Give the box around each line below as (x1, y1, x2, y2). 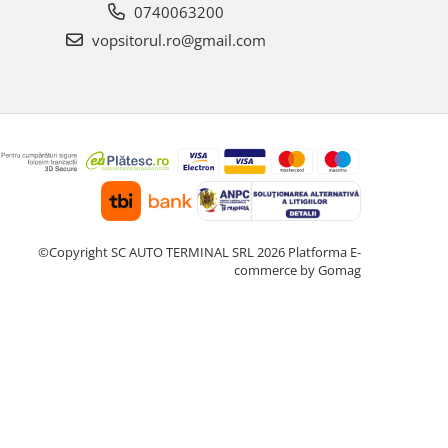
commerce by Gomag (234, 260, 361, 279)
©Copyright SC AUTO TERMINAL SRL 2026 (38, 242, 288, 261)
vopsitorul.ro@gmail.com (88, 30, 266, 50)
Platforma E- (288, 242, 361, 261)
